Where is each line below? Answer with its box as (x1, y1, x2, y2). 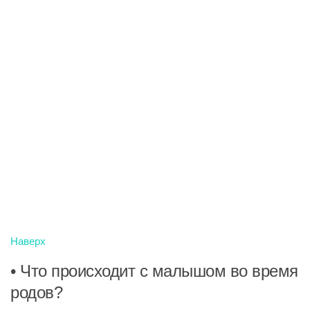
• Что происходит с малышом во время (10, 262, 298, 280)
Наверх (10, 235, 46, 247)
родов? (10, 283, 62, 302)
